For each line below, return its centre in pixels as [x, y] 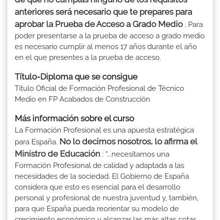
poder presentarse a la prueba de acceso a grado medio [110, 36]
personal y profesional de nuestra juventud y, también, [107, 198]
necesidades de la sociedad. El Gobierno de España [102, 176]
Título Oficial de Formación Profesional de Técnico [99, 88]
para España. [37, 142]
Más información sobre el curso [74, 118]
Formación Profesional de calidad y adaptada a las [99, 165]
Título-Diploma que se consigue [76, 76]
